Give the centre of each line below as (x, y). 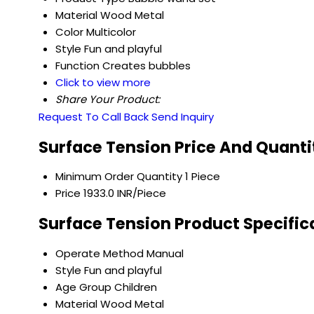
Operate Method (100, 253)
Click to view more (103, 83)
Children (136, 287)
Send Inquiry (183, 117)
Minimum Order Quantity (119, 177)
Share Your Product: (108, 100)
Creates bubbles (146, 66)
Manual (165, 253)
